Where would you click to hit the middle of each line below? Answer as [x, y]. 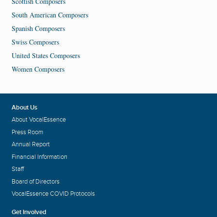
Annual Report [31, 145]
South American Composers [50, 15]
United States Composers [46, 56]
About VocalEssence [39, 120]
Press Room [27, 132]
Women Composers [38, 69]
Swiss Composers [35, 42]
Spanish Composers [38, 29]
